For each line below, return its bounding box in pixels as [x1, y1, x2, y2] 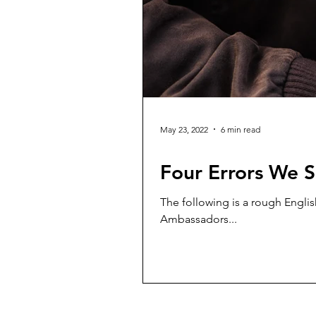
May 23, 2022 [160, 123, 208, 135]
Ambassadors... [160, 212, 237, 226]
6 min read [221, 123, 260, 135]
